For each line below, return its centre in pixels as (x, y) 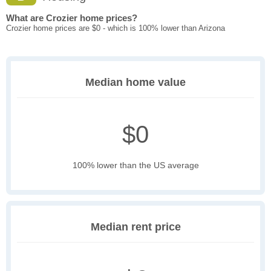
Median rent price (135, 227)
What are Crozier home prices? (72, 18)
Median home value (135, 83)
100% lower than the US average (135, 165)
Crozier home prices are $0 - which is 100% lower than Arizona (116, 28)
